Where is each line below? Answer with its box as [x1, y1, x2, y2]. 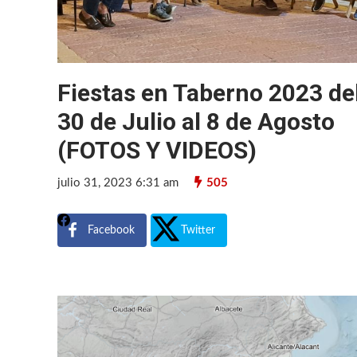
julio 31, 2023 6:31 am [57, 176, 178, 189]
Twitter [181, 224, 215, 236]
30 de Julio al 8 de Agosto [57, 107, 335, 135]
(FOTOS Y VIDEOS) [57, 135, 257, 164]
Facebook [88, 224, 135, 236]
